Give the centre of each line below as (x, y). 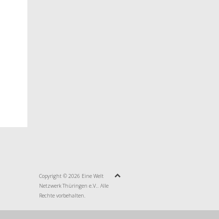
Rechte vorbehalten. (62, 196)
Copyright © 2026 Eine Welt (71, 176)
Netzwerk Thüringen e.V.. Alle (74, 186)
